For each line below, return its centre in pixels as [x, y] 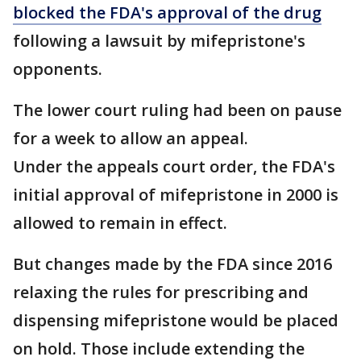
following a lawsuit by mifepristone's [159, 41]
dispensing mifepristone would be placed [176, 321]
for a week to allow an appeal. [131, 139]
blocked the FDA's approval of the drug [167, 13]
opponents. [60, 69]
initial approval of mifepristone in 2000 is [176, 195]
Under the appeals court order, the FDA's [174, 167]
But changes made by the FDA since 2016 [172, 264]
